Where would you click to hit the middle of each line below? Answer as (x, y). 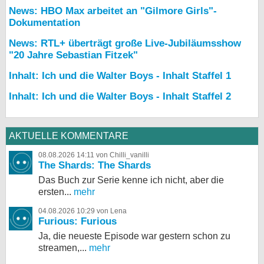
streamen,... (62, 248)
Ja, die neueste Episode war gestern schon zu (134, 236)
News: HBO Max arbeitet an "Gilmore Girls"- (113, 11)
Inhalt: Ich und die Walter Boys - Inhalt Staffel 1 (120, 76)
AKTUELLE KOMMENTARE (69, 136)
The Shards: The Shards (95, 165)
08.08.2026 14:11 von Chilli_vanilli (94, 155)
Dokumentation (44, 23)
